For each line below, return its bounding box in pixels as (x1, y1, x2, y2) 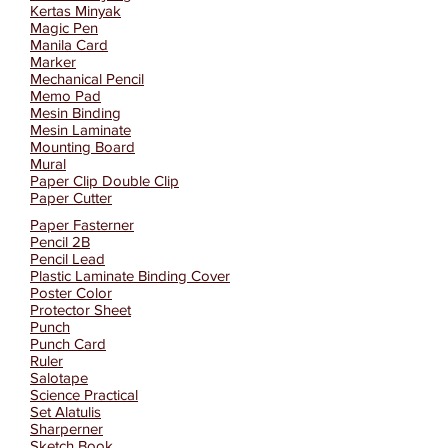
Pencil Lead (30, 250, 105, 267)
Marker (30, 53, 76, 70)
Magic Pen (30, 19, 98, 36)
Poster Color (30, 284, 112, 301)
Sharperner (30, 420, 103, 437)
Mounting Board (30, 138, 135, 155)
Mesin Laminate (30, 121, 131, 138)
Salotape (30, 369, 88, 386)
